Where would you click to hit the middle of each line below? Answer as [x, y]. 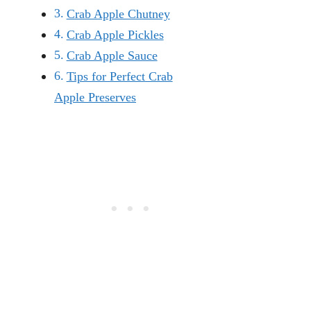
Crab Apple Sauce [112, 55]
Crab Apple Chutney [118, 14]
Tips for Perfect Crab [119, 76]
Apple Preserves [95, 97]
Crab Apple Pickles [115, 34]
